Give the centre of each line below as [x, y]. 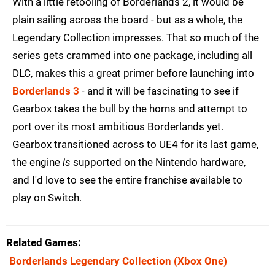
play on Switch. [47, 198]
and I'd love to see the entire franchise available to [127, 180]
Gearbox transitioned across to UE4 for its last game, [135, 145]
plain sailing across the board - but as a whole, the [127, 20]
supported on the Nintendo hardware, [158, 162]
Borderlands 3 [46, 91]
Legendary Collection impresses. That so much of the [136, 38]
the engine [37, 162]
